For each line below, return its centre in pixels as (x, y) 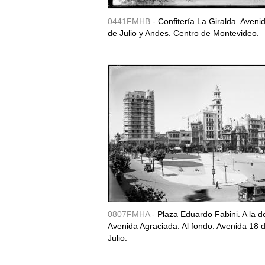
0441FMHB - (133, 21)
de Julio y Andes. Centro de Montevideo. (183, 33)
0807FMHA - (132, 214)
